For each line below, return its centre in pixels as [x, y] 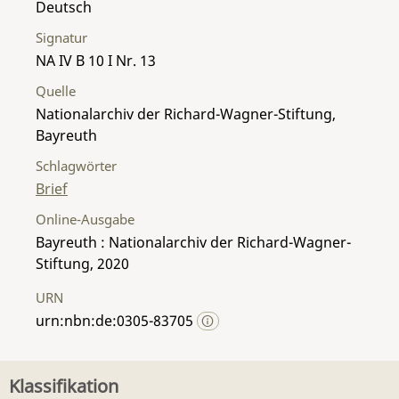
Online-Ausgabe [85, 219]
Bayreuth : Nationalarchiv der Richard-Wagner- [193, 242]
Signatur [61, 37]
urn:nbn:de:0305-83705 [116, 320]
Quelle [56, 90]
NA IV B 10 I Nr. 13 [96, 60]
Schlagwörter [76, 165]
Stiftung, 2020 [82, 263]
